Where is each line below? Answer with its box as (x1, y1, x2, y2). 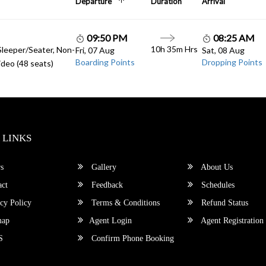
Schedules (199, 180, 235, 189)
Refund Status (199, 198, 249, 207)
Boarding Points (75, 56, 135, 67)
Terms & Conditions (89, 198, 160, 207)
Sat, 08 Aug (201, 45, 245, 55)
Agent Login (89, 216, 132, 225)
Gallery (89, 162, 117, 172)
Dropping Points (201, 56, 262, 67)
